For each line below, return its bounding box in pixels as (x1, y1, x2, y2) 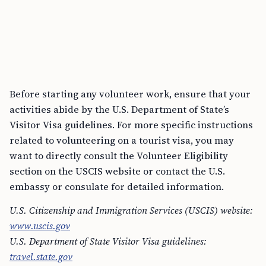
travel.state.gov (9, 250, 72, 264)
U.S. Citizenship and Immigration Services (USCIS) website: (9, 204, 253, 217)
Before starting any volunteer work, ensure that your (9, 87, 251, 101)
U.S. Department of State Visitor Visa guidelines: (9, 235, 207, 248)
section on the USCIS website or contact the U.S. (9, 164, 225, 178)
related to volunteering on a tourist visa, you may (9, 134, 234, 147)
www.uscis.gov (9, 219, 70, 233)
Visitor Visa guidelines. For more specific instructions (9, 118, 253, 132)
